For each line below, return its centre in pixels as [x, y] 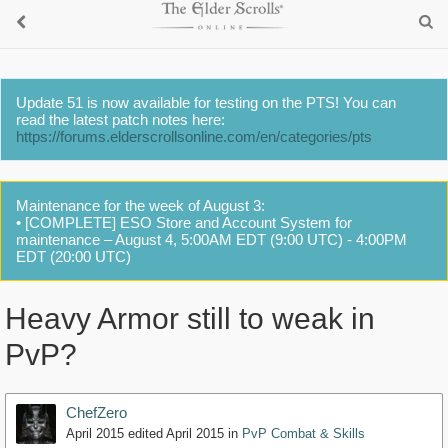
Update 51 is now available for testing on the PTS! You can [206, 102]
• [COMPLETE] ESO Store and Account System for [184, 222]
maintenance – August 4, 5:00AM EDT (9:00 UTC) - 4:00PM [211, 239]
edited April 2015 [176, 434]
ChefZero [96, 413]
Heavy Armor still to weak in [190, 319]
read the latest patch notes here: [120, 119]
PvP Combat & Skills [303, 434]
